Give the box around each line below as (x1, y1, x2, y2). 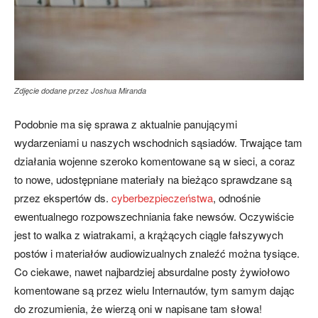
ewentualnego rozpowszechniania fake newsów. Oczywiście (14, 208, 294, 224)
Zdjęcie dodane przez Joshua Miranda (14, 84, 146, 96)
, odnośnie (213, 190, 261, 205)
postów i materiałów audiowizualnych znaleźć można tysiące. (14, 245, 300, 261)
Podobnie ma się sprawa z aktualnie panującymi (14, 116, 237, 131)
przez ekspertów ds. (14, 190, 111, 205)
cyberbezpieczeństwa (111, 190, 213, 205)
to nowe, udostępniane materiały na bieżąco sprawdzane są (14, 171, 292, 187)
